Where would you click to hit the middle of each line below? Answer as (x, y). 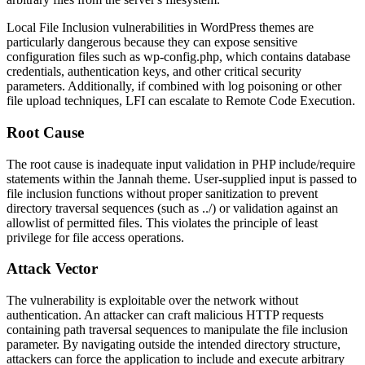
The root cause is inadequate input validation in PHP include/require (181, 164)
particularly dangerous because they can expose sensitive (152, 42)
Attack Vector (52, 269)
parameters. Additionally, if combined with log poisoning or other (174, 86)
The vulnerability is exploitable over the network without (152, 300)
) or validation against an (275, 208)
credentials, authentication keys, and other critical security (154, 72)
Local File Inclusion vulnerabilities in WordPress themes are (160, 28)
